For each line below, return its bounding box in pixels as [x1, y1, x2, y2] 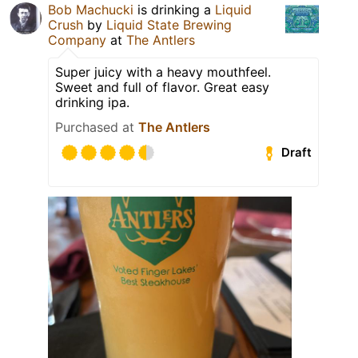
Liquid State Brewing [106, 16, 232, 33]
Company [48, 31, 106, 48]
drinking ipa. [55, 93, 129, 110]
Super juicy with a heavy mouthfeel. [55, 63, 271, 80]
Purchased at [55, 118, 138, 135]
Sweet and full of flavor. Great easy [55, 78, 269, 95]
